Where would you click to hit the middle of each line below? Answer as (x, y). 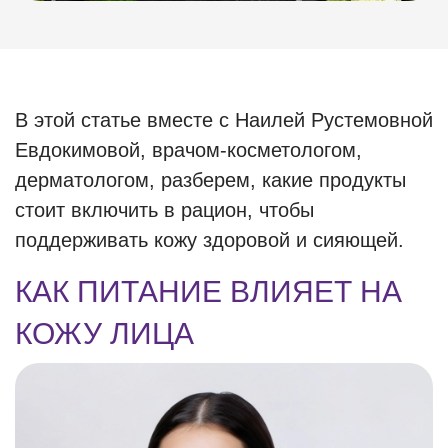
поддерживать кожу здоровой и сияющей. (209, 240)
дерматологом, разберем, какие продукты (210, 180)
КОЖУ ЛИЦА (104, 333)
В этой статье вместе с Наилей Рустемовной (224, 120)
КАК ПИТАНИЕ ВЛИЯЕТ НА (208, 291)
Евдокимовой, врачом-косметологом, (188, 150)
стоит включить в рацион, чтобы (164, 210)
